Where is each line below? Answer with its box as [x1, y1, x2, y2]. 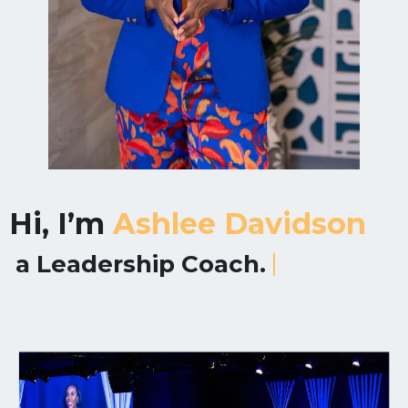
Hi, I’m [9, 206, 113, 242]
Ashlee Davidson [113, 206, 366, 242]
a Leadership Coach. [15, 249, 266, 279]
